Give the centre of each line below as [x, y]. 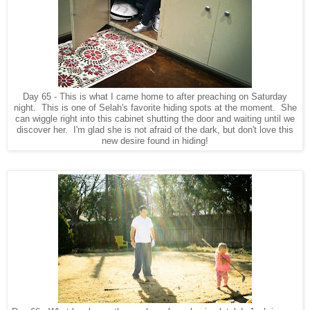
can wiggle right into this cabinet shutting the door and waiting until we [155, 119]
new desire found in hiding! [155, 141]
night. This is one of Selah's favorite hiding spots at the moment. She [155, 108]
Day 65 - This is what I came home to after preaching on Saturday [155, 97]
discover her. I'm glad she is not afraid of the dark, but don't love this [155, 130]
